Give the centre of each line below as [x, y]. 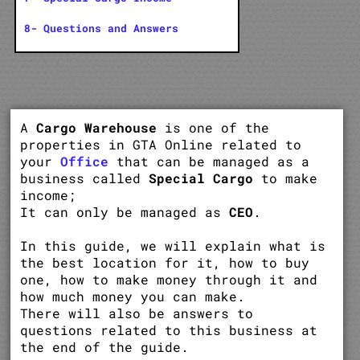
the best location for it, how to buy [165, 262]
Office [85, 161]
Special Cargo [201, 178]
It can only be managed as [125, 211]
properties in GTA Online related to [161, 144]
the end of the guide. [105, 346]
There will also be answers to [137, 313]
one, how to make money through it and [169, 279]
